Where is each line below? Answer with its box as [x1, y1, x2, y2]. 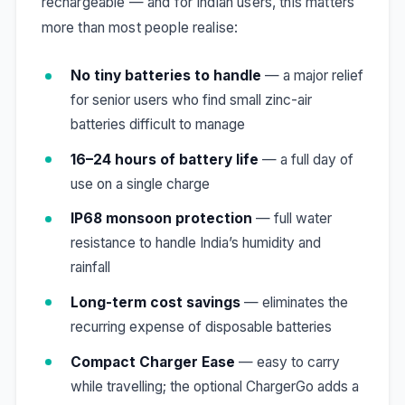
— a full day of [258, 150, 353, 168]
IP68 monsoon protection [70, 210, 252, 228]
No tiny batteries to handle [70, 67, 261, 85]
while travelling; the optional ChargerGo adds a [70, 377, 359, 395]
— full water [251, 210, 332, 228]
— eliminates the [240, 293, 348, 311]
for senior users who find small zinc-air [70, 91, 312, 109]
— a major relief [260, 67, 363, 85]
